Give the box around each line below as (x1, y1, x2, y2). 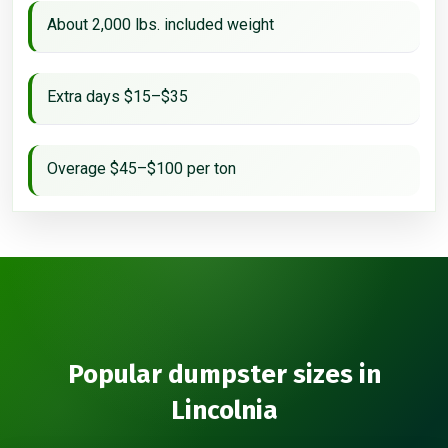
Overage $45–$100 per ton (47, 158, 236, 178)
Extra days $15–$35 (47, 86, 188, 106)
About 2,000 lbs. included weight (47, 14, 274, 34)
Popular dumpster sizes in (67, 358, 381, 390)
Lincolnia (170, 394, 278, 426)
